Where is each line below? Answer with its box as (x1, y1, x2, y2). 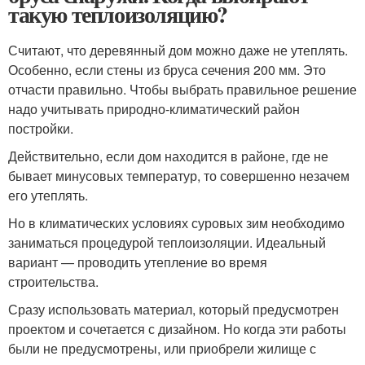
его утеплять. (8, 186, 88, 204)
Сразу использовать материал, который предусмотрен (8, 300, 339, 319)
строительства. (8, 272, 99, 291)
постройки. (8, 119, 73, 138)
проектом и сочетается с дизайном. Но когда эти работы (8, 319, 346, 338)
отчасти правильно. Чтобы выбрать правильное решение (8, 80, 357, 99)
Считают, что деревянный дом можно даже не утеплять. (8, 41, 348, 59)
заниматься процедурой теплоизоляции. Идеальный (8, 233, 326, 252)
